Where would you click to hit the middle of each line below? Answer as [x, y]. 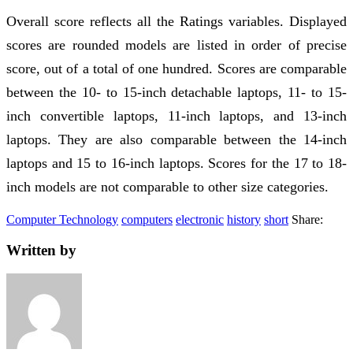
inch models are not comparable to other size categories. [167, 186]
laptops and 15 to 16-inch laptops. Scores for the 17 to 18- [176, 163]
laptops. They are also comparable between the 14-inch [176, 139]
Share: [307, 219]
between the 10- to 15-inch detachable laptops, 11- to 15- [176, 92]
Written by [41, 250]
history [244, 219]
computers [147, 219]
